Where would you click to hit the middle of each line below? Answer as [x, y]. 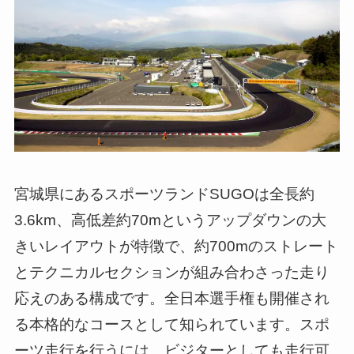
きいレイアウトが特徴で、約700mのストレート [176, 247]
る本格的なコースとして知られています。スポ [171, 325]
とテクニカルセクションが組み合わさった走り [171, 273]
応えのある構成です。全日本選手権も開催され [171, 299]
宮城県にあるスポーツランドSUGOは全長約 [164, 194]
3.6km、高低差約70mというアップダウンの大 [170, 220]
